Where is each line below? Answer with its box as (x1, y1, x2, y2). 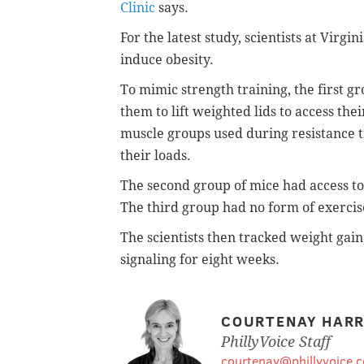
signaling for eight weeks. (120, 251, 279, 267)
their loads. (120, 147, 191, 163)
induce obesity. (120, 51, 217, 67)
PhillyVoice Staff (221, 332, 331, 350)
